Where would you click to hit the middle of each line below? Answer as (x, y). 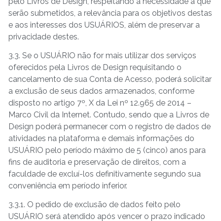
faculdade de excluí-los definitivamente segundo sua (105, 174)
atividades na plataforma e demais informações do (101, 139)
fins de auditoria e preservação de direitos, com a (97, 162)
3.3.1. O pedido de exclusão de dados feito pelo (94, 205)
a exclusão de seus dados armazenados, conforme (101, 91)
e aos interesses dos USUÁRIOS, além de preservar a (104, 25)
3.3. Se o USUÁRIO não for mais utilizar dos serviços (102, 56)
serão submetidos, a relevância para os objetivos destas (110, 13)
